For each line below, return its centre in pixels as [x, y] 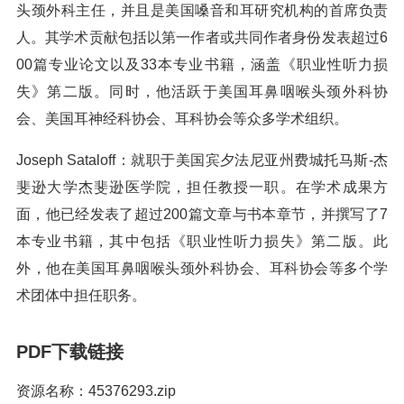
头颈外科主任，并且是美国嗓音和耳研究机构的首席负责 [202, 10]
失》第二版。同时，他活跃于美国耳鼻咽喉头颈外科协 [202, 92]
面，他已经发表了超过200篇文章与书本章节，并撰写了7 [202, 214]
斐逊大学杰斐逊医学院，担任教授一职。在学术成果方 [202, 187]
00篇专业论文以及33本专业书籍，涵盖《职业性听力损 [202, 64]
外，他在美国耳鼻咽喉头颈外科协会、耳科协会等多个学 [202, 268]
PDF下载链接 [70, 352]
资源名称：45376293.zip [96, 391]
